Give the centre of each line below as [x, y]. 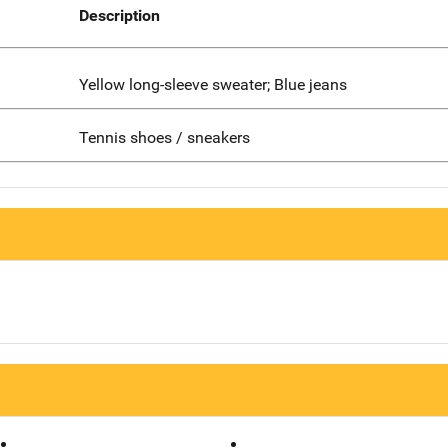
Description [119, 16]
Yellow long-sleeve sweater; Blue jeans [212, 85]
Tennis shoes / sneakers [164, 137]
